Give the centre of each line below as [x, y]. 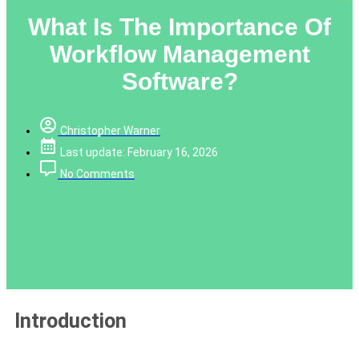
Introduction [71, 320]
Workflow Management [179, 54]
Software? [179, 81]
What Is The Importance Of [179, 26]
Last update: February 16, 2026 [139, 152]
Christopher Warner [110, 130]
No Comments [97, 173]
